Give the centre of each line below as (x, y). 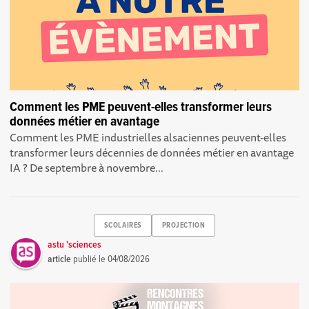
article (60, 259)
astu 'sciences (75, 245)
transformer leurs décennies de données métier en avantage (152, 152)
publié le (90, 259)
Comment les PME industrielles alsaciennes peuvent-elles (148, 137)
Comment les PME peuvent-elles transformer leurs (141, 107)
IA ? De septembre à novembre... (87, 167)
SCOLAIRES (123, 226)
